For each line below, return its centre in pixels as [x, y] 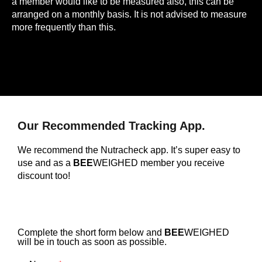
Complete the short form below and [91, 232]
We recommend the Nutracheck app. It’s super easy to [129, 150]
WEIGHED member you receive [159, 163]
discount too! [44, 175]
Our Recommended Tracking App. [111, 125]
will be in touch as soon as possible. [92, 242]
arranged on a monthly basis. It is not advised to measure [129, 14]
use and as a [45, 163]
